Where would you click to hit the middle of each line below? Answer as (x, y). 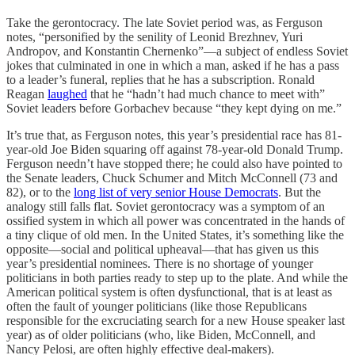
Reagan (27, 94)
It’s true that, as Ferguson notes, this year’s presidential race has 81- (174, 135)
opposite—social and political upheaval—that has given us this (162, 249)
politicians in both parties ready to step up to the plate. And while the (177, 278)
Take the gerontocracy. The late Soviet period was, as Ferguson (164, 23)
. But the (300, 192)
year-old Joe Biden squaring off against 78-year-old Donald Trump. (175, 149)
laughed (67, 94)
